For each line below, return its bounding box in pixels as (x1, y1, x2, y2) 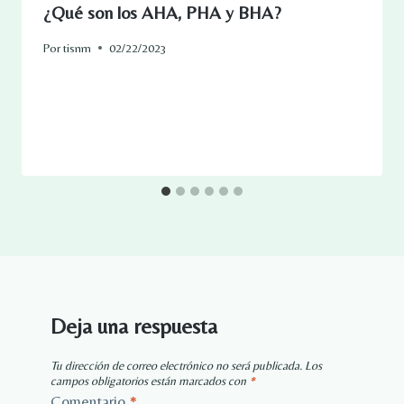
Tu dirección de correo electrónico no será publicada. (50, 357, 302, 372)
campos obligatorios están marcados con (50, 372, 249, 388)
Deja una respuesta (50, 313, 217, 338)
